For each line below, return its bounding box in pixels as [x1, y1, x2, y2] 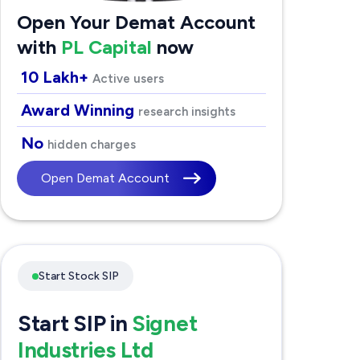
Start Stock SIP [38, 269, 119, 284]
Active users [92, 72, 164, 87]
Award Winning [20, 100, 138, 121]
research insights [137, 104, 235, 120]
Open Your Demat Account [16, 10, 256, 35]
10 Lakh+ [20, 67, 92, 88]
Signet [132, 310, 198, 337]
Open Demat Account [40, 170, 170, 186]
